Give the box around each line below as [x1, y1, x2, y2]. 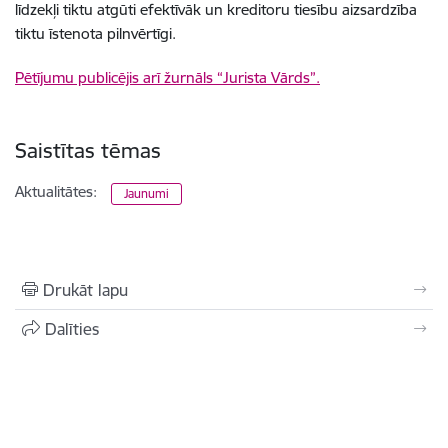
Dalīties [45, 318, 99, 339]
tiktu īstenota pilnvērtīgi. [15, 23, 176, 43]
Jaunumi [124, 185, 170, 201]
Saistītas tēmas [15, 136, 161, 164]
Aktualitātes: [15, 181, 97, 201]
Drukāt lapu [43, 279, 128, 300]
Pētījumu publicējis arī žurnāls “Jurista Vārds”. [15, 67, 320, 87]
